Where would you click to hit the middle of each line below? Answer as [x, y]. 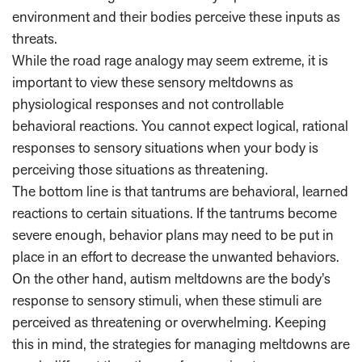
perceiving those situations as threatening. [140, 170]
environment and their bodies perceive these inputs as [176, 17]
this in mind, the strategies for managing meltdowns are [181, 344]
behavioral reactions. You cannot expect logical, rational [180, 126]
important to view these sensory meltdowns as [153, 82]
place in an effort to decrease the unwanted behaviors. [176, 257]
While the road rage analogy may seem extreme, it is [170, 61]
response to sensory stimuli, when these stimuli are [167, 301]
